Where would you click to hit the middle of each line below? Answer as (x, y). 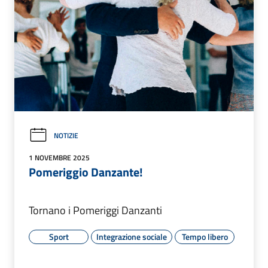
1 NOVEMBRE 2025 (59, 157)
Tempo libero (205, 236)
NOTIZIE (66, 135)
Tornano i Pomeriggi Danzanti (95, 210)
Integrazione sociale (132, 236)
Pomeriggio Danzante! (86, 172)
